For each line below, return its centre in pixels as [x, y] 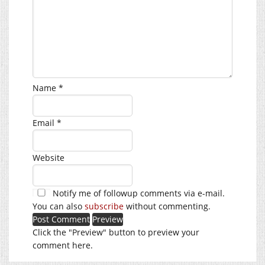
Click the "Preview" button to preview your [116, 232]
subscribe [104, 206]
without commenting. [167, 206]
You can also [59, 206]
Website [49, 157]
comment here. [63, 245]
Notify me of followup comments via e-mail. [138, 193]
